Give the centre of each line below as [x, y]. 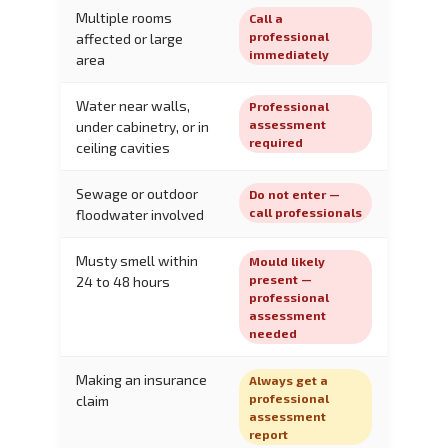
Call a [266, 17]
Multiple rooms [124, 17]
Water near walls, [133, 105]
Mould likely [287, 260]
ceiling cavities [123, 147]
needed [273, 332]
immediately [289, 53]
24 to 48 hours [123, 281]
